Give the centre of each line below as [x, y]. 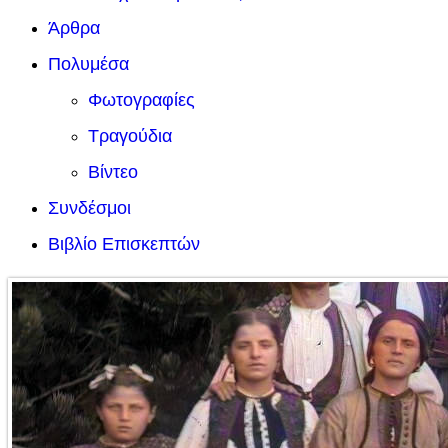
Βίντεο [113, 172]
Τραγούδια [130, 136]
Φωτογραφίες [141, 100]
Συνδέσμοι [89, 208]
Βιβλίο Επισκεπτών [124, 244]
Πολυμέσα [88, 64]
